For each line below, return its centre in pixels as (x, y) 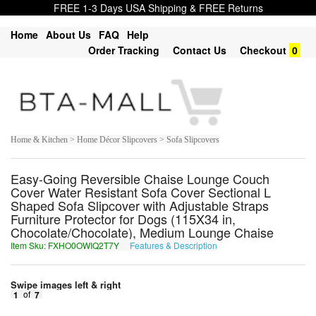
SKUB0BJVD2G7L (256, 245)
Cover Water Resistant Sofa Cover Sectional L (141, 192)
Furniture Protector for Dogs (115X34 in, (123, 219)
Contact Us (200, 50)
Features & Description (174, 245)
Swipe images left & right (67, 285)
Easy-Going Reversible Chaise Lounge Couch (140, 179)
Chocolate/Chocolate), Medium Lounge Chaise (142, 232)
